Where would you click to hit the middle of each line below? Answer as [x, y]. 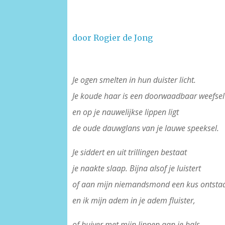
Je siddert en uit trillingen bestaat [130, 152]
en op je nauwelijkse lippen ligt [126, 112]
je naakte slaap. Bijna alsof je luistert [137, 168]
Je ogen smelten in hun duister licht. [134, 80]
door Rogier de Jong [113, 38]
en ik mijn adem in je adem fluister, [134, 201]
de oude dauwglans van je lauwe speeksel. [146, 128]
